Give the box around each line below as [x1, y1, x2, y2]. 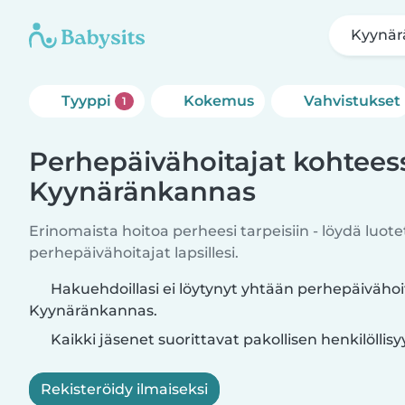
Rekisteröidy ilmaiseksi [41, 381, 208, 398]
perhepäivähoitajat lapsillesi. [29, 244, 239, 261]
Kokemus [183, 92, 254, 109]
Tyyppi [61, 92, 115, 109]
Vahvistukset [303, 92, 400, 109]
